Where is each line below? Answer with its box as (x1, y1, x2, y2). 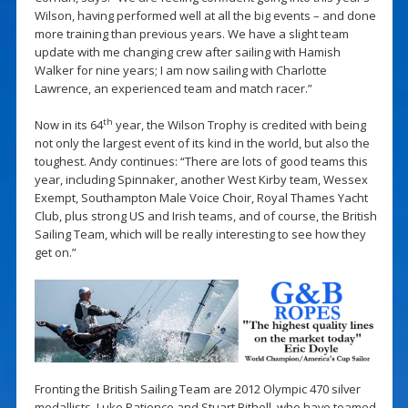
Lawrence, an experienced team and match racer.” (34, 79, 312, 97)
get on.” (34, 243, 76, 260)
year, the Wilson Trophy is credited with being (112, 116, 366, 133)
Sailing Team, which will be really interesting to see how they (34, 225, 366, 242)
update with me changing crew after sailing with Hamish (34, 43, 341, 60)
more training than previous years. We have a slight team (34, 25, 349, 42)
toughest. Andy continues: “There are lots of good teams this (34, 152, 368, 169)
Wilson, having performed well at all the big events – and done (34, 6, 376, 24)
